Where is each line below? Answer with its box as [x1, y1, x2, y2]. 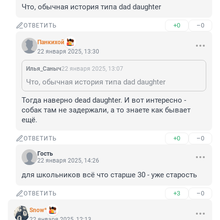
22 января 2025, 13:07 [61, 65, 123, 73]
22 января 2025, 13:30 [37, 48, 99, 55]
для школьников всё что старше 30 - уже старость [22, 170, 197, 180]
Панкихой [37, 39, 64, 46]
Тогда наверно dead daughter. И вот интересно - [22, 96, 186, 105]
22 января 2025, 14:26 [37, 157, 99, 165]
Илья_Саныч [26, 65, 61, 73]
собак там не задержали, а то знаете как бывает [22, 106, 191, 115]
